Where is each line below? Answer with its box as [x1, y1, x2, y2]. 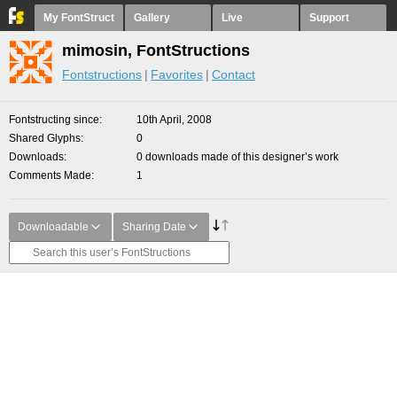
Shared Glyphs [9, 132, 81, 144]
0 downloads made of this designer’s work [136, 151, 339, 163]
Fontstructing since [9, 113, 99, 126]
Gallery [134, 12, 170, 24]
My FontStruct [43, 12, 114, 24]
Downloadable [18, 221, 89, 233]
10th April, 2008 [136, 113, 212, 126]
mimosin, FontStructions [62, 42, 250, 59]
